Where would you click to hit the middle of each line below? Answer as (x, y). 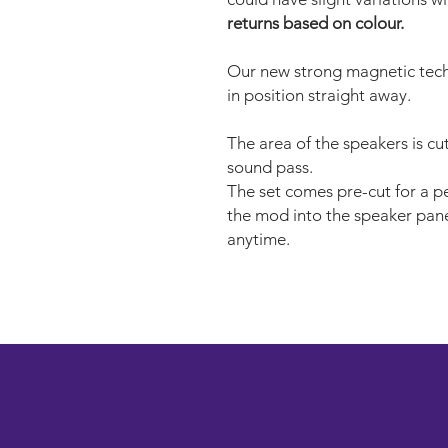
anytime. (258, 238)
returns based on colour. (315, 22)
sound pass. (270, 166)
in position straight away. (319, 94)
